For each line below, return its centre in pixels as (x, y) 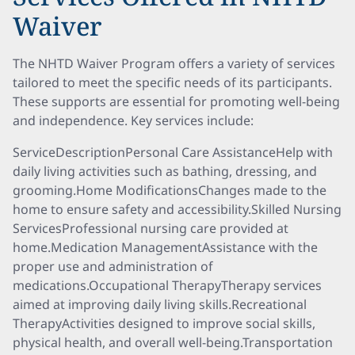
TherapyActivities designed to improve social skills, (164, 323)
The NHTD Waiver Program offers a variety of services (174, 63)
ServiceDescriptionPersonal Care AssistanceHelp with (173, 152)
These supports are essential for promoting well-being (176, 101)
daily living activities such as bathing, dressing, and (165, 171)
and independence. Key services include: (133, 120)
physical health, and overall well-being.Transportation (173, 342)
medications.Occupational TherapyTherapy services (167, 285)
